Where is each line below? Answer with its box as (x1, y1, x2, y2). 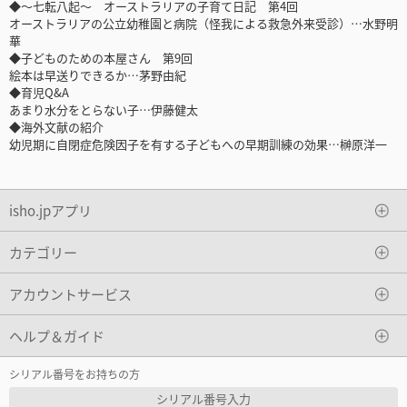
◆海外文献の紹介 (9, 118, 104, 136)
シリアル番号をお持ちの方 (9, 366, 140, 382)
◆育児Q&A (9, 84, 69, 102)
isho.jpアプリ (9, 200, 92, 220)
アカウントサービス (9, 283, 132, 303)
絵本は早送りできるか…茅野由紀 (9, 66, 186, 84)
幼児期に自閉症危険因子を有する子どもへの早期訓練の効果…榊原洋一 (9, 135, 387, 154)
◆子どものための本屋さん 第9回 (9, 49, 193, 67)
